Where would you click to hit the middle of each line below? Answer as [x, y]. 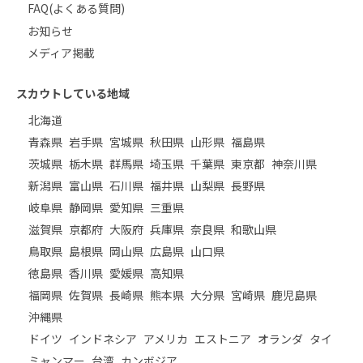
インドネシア [103, 338]
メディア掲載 [61, 53]
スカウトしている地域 [73, 93]
